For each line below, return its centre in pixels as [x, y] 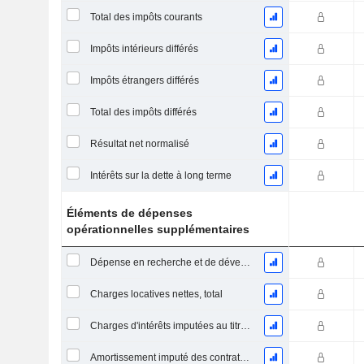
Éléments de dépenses [130, 213]
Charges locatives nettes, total [156, 294]
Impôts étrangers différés [144, 80]
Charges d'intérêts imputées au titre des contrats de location [245, 326]
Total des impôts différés [143, 112]
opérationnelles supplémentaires [158, 229]
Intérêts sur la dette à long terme [160, 175]
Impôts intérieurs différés [144, 49]
